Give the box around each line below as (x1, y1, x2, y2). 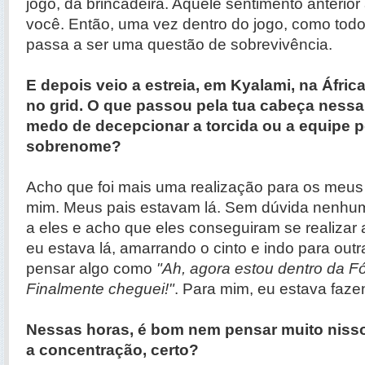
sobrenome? (26, 138, 121, 155)
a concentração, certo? (26, 341, 199, 358)
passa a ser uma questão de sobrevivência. (26, 36, 332, 53)
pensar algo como (26, 260, 156, 277)
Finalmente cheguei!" (26, 280, 174, 297)
